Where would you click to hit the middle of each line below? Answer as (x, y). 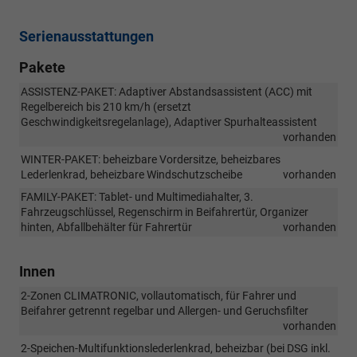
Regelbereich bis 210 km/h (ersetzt (106, 106)
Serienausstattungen (86, 36)
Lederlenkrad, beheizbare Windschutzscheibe (131, 174)
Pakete (42, 67)
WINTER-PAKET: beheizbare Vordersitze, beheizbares (151, 159)
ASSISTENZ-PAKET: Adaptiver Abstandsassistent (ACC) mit (167, 91)
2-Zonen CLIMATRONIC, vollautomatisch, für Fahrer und (159, 295)
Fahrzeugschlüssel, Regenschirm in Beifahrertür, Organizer (165, 212)
